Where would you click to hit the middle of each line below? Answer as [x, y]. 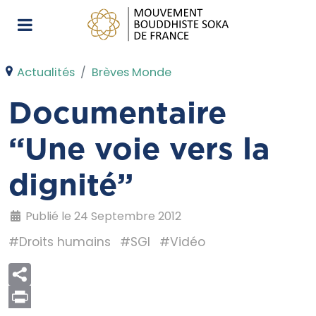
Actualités [46, 73]
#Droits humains [60, 242]
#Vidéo [182, 242]
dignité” [71, 187]
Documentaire [117, 115]
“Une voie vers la [139, 151]
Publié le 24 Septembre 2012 [103, 217]
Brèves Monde [132, 73]
